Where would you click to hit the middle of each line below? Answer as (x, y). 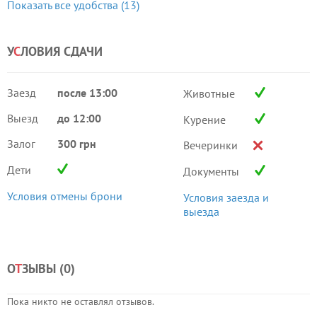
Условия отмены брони (65, 196)
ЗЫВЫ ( (43, 269)
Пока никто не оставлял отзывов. (81, 301)
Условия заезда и (226, 197)
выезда (201, 212)
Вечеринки (210, 145)
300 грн (77, 144)
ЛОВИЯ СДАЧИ (62, 51)
